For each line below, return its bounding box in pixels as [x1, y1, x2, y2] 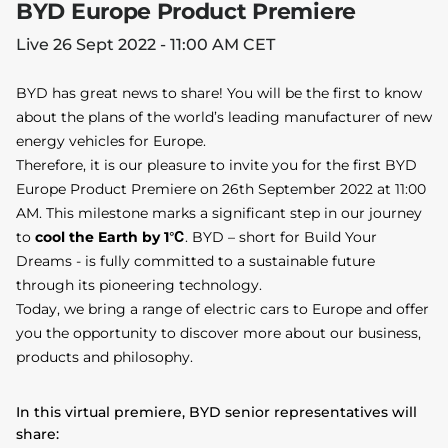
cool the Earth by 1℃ [35, 228, 185, 247]
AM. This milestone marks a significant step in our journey [16, 204, 422, 223]
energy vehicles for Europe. [16, 132, 206, 151]
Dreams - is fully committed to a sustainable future [16, 252, 375, 271]
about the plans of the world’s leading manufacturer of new [16, 108, 432, 127]
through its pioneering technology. [16, 276, 262, 295]
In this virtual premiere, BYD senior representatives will [16, 403, 417, 422]
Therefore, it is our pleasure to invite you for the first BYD [16, 156, 417, 175]
